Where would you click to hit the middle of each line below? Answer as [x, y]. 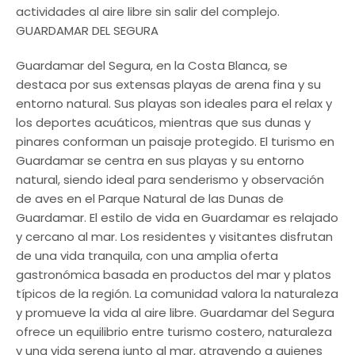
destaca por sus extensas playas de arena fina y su [168, 84]
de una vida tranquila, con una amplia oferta [147, 256]
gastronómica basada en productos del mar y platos [174, 275]
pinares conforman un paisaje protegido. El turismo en [175, 141]
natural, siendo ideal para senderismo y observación [170, 179]
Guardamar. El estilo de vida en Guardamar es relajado [177, 218]
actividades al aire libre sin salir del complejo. [148, 11]
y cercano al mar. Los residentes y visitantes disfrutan [174, 237]
